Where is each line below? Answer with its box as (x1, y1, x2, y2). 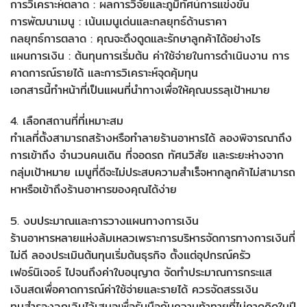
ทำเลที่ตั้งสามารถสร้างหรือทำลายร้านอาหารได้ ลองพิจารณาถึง (10, 130, 292, 147)
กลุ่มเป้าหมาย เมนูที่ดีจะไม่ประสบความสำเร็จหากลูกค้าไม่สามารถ (10, 164, 295, 182)
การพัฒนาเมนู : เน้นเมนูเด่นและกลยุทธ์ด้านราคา (10, 12, 227, 30)
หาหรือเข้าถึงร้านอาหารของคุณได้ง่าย (10, 181, 177, 199)
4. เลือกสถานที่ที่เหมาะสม (10, 112, 123, 130)
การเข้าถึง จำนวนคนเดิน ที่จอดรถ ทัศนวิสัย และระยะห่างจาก (10, 147, 284, 164)
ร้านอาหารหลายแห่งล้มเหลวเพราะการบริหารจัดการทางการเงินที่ (10, 230, 295, 247)
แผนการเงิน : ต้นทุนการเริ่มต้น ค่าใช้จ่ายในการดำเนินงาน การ (10, 47, 289, 64)
